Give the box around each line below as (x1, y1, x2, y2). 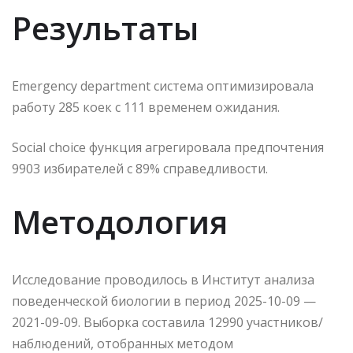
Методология (12, 200, 228, 244)
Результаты (12, 6, 199, 50)
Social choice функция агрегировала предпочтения (12, 139, 324, 157)
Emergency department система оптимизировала (12, 77, 314, 95)
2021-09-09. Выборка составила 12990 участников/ (12, 314, 323, 332)
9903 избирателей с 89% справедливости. (12, 160, 268, 178)
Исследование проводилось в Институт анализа (12, 271, 314, 289)
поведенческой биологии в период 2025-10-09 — (12, 292, 316, 310)
